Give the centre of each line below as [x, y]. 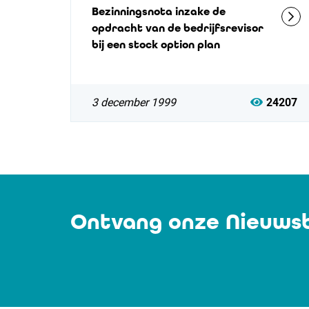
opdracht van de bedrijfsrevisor [178, 28]
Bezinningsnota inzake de [159, 11]
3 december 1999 [134, 102]
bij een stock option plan [156, 44]
